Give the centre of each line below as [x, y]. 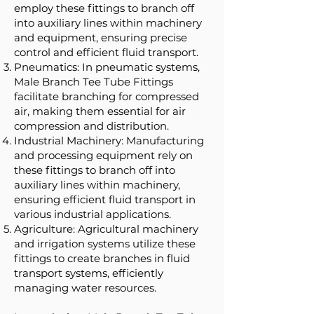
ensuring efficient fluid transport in [105, 199]
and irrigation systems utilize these [105, 244]
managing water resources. [85, 288]
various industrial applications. [93, 214]
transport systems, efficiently [89, 273]
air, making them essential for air [100, 111]
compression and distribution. [91, 126]
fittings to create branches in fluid [102, 258]
